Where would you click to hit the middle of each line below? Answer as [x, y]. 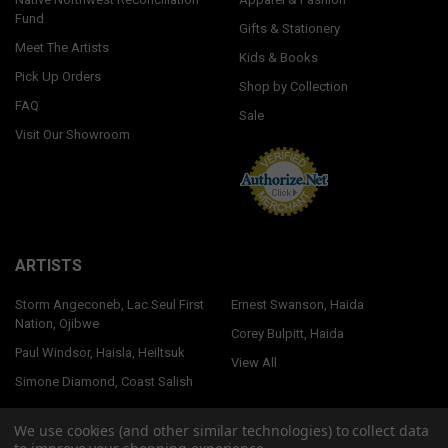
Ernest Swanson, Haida [297, 305]
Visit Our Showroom [72, 135]
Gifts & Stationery [289, 29]
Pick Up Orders [57, 77]
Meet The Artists [61, 48]
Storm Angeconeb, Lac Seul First [109, 305]
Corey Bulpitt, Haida [287, 333]
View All [253, 362]
